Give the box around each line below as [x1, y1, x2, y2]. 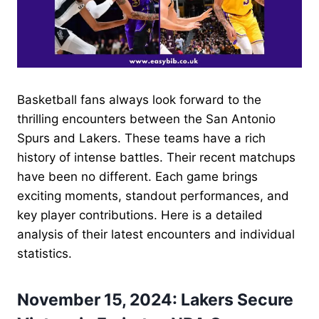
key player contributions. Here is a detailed [17, 207, 263, 222]
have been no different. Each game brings [17, 169, 258, 184]
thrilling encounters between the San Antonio [17, 111, 276, 126]
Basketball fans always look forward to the [17, 92, 261, 107]
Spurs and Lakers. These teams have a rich [17, 130, 266, 145]
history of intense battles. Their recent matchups [17, 150, 296, 164]
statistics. [17, 246, 72, 261]
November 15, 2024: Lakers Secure [17, 290, 293, 310]
